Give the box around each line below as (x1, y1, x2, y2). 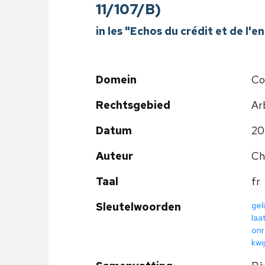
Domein (96, 73, 137, 86)
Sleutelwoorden (96, 200, 181, 214)
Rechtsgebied (96, 98, 170, 112)
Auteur (96, 149, 133, 163)
